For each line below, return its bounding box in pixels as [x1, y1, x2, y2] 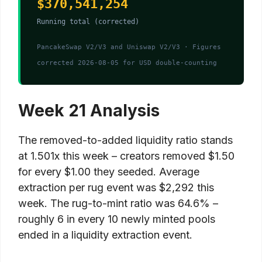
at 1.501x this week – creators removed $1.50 [18, 150, 235, 163]
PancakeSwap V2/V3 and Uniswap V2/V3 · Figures [37, 43, 221, 51]
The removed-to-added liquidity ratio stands [18, 134, 233, 147]
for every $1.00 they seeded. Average [18, 166, 199, 178]
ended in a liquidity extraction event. [18, 229, 192, 242]
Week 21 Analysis [18, 101, 160, 121]
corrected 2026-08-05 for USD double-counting [37, 59, 217, 67]
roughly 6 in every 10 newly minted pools [18, 213, 215, 226]
